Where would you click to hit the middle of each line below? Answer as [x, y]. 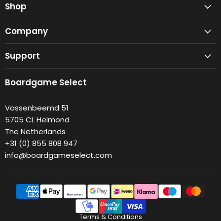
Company [26, 31]
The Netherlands [35, 131]
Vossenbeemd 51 [37, 108]
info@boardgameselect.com [58, 155]
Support [22, 56]
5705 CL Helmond [37, 119]
